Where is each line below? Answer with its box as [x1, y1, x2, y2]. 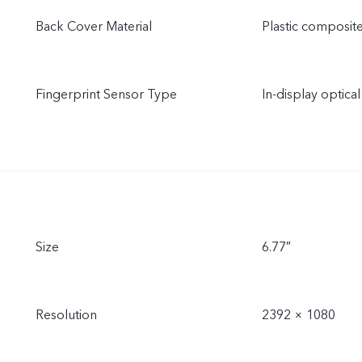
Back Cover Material [36, 18, 152, 36]
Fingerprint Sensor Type [36, 86, 177, 103]
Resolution [36, 306, 97, 324]
